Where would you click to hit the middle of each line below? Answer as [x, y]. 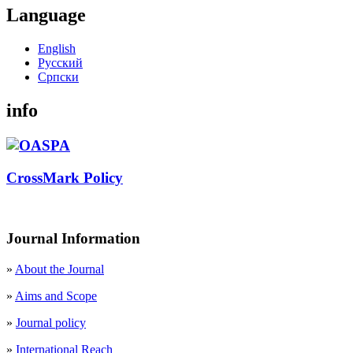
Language [46, 15]
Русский [60, 62]
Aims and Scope [56, 295]
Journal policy [51, 322]
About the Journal [59, 269]
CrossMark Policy [65, 177]
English [57, 48]
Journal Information [73, 238]
